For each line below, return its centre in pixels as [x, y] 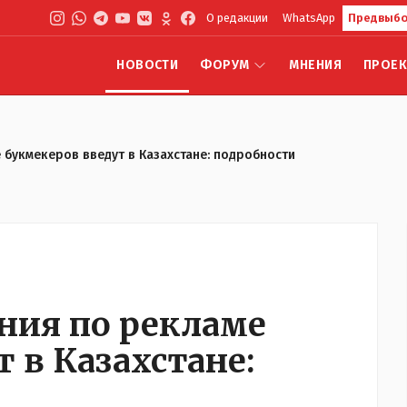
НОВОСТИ [148, 65]
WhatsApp [309, 17]
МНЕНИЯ [315, 65]
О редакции [237, 17]
